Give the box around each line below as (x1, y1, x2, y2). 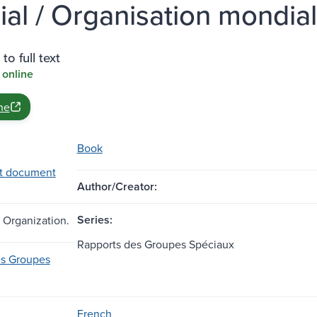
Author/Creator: (76, 178, 157, 195)
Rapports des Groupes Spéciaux (76, 236, 234, 252)
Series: (76, 211, 113, 228)
